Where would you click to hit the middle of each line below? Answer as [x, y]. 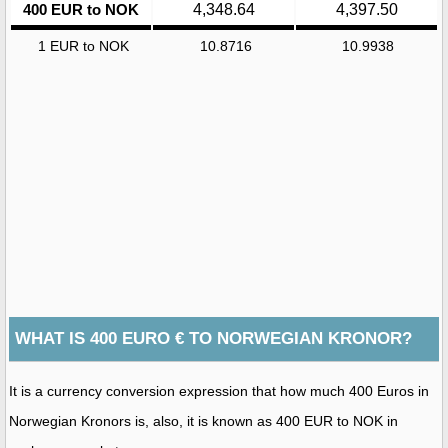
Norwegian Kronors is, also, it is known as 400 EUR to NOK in [203, 420]
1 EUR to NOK [83, 45]
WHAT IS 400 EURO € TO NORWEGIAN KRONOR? [213, 338]
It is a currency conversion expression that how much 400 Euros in [219, 390]
